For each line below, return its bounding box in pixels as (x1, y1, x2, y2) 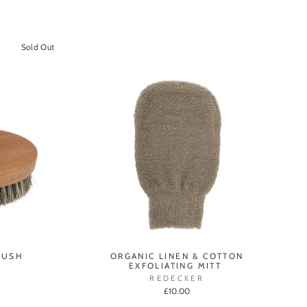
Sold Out (21, 42, 55, 53)
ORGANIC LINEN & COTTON (110, 250, 244, 261)
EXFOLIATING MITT (128, 260, 225, 271)
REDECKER (149, 273, 205, 283)
